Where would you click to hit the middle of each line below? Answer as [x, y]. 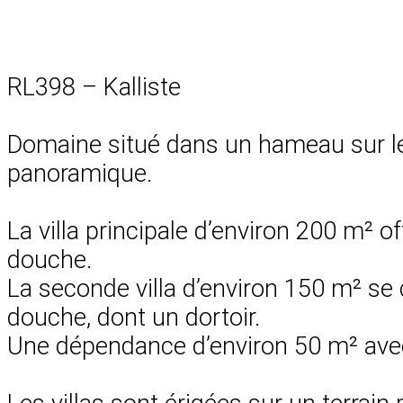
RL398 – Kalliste [94, 87]
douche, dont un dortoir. [134, 317]
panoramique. [80, 173]
